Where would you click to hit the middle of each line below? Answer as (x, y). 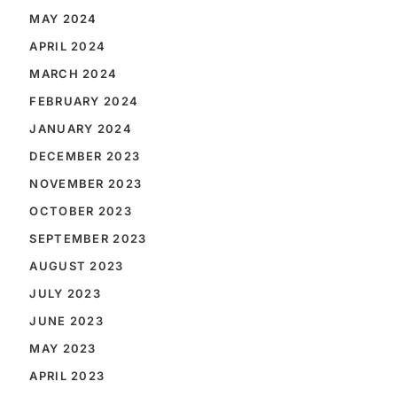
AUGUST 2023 (77, 266)
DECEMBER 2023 (85, 156)
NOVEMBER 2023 (86, 183)
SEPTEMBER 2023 (88, 238)
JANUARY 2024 (81, 128)
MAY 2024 (63, 19)
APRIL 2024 (68, 46)
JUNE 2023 (67, 321)
